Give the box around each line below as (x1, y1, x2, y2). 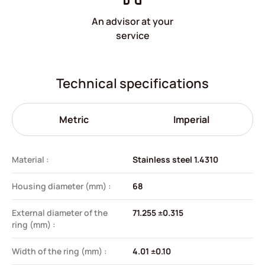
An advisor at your (92, 15, 173, 28)
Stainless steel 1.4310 (132, 153, 218, 165)
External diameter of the (12, 206, 108, 218)
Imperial (173, 112, 209, 126)
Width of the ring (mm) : (12, 245, 107, 257)
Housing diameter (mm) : (12, 180, 111, 192)
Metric (59, 112, 89, 126)
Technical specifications (56, 75, 209, 93)
